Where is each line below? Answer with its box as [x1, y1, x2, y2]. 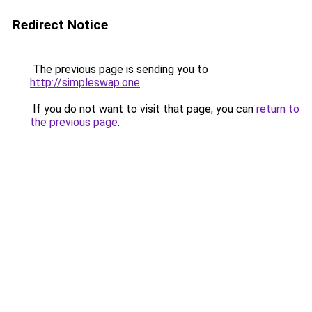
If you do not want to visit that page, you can [30, 102, 256, 116]
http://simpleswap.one [30, 76, 140, 89]
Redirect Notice [13, 17, 108, 33]
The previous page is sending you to [30, 63, 208, 76]
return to [256, 102, 299, 116]
